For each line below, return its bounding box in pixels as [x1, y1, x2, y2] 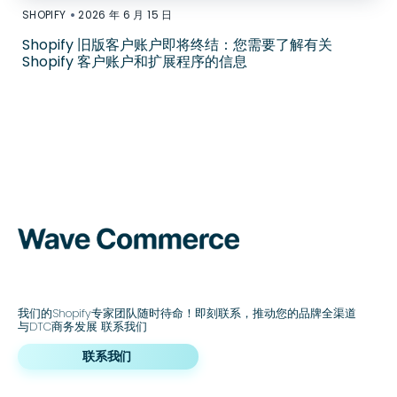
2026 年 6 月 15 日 [78, 7, 173, 23]
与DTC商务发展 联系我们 [18, 319, 147, 335]
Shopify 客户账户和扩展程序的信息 [22, 51, 247, 73]
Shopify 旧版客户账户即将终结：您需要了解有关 [22, 35, 332, 56]
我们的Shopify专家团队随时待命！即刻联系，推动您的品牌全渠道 [18, 306, 356, 322]
